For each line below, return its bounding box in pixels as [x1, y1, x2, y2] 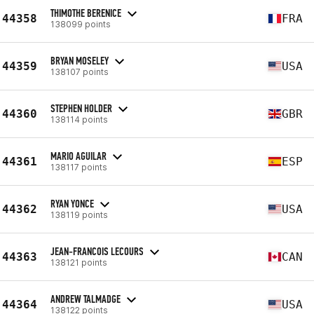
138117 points [50, 161, 107, 172]
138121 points [50, 257, 107, 268]
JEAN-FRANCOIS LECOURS [50, 244, 144, 258]
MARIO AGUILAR [50, 149, 107, 163]
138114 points [50, 114, 108, 125]
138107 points [50, 66, 109, 77]
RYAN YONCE [50, 196, 94, 210]
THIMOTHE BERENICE [50, 6, 121, 20]
